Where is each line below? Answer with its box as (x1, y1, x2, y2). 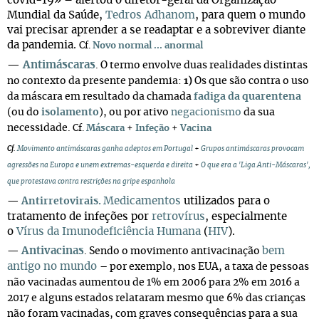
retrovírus (152, 211, 205, 222)
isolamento (41, 108, 99, 117)
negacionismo (171, 108, 244, 117)
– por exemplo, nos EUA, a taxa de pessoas (100, 262, 309, 272)
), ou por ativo (99, 108, 171, 117)
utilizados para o (181, 196, 270, 206)
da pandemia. (7, 40, 79, 51)
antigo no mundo (7, 261, 100, 272)
